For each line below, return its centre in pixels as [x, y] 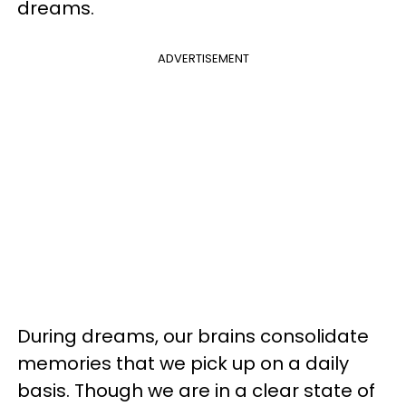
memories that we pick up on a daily [183, 363]
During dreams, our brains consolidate [193, 336]
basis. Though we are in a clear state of [196, 391]
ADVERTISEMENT [203, 58]
